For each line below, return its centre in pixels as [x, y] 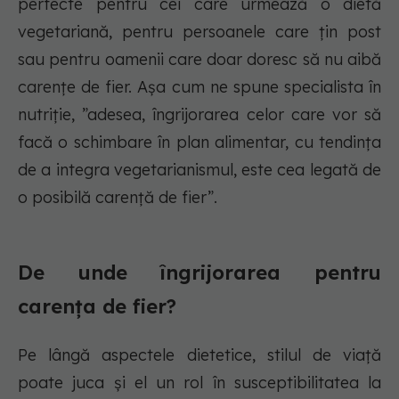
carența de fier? [97, 307]
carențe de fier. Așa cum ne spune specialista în [199, 87]
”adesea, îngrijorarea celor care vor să [232, 115]
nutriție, [50, 115]
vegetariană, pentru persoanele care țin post [199, 32]
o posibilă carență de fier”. [120, 198]
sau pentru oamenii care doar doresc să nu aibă [199, 60]
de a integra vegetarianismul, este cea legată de [199, 170]
